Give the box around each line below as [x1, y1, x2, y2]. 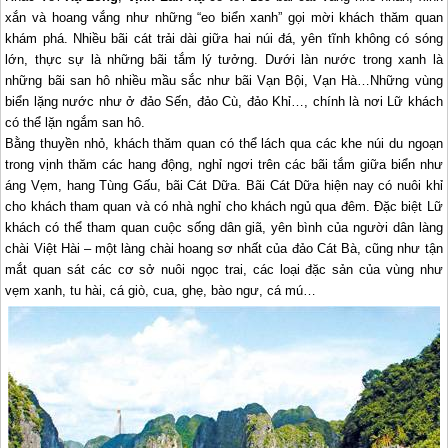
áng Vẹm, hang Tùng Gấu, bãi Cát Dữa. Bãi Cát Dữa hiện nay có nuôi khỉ [5, 178, 443, 194]
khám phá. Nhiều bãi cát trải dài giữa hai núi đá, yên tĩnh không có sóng [5, 31, 443, 47]
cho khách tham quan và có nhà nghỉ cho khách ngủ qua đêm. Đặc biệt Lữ [5, 199, 443, 215]
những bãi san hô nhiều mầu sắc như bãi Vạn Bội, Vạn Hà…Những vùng [5, 73, 443, 89]
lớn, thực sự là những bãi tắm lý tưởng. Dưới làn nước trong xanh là [5, 52, 443, 68]
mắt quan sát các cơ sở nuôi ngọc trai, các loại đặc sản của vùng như [5, 262, 443, 278]
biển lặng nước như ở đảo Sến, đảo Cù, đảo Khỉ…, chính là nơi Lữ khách [5, 94, 443, 110]
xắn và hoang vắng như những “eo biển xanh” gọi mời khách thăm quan [5, 10, 443, 26]
